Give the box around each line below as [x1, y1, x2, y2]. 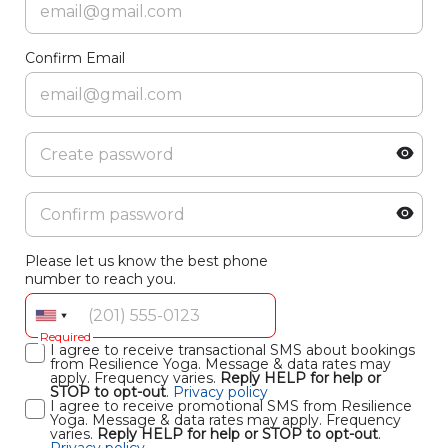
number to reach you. [25, 270, 176, 288]
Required [40, 329, 91, 344]
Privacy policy [173, 383, 268, 401]
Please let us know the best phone [25, 252, 268, 270]
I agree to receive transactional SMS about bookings [50, 341, 415, 359]
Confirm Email [25, 49, 125, 67]
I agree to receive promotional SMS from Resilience [50, 397, 412, 415]
